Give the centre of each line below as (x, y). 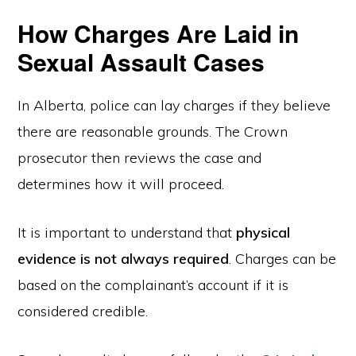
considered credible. (83, 311)
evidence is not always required (124, 259)
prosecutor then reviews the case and (140, 158)
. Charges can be (283, 259)
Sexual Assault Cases (141, 62)
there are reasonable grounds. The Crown (153, 132)
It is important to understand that (127, 232)
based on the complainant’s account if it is (153, 285)
